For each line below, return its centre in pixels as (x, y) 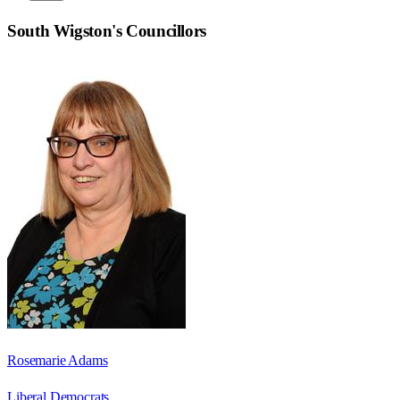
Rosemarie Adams (58, 361)
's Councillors (159, 31)
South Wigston (60, 31)
